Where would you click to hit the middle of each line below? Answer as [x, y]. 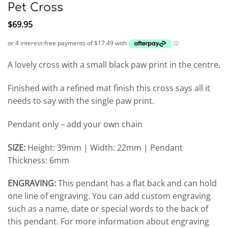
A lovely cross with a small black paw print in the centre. [114, 65]
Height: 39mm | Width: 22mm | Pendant [104, 147]
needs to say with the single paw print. [81, 101]
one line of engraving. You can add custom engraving [109, 196]
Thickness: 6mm [38, 160]
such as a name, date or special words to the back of [108, 209]
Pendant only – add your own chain [75, 124]
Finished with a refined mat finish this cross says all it [109, 88]
